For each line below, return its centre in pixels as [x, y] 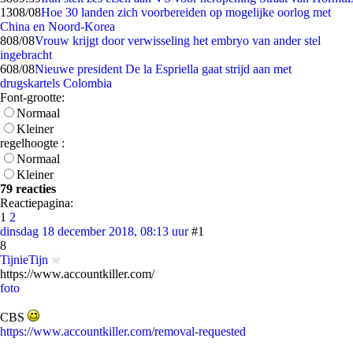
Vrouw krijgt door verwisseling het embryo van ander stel [178, 41]
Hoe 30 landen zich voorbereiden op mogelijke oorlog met [186, 12]
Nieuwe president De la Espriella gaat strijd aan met [163, 69]
